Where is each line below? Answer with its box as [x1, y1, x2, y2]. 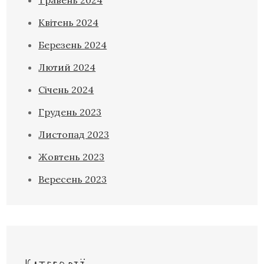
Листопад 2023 [38, 128, 110, 140]
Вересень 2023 [38, 173, 107, 185]
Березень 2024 [38, 38, 107, 51]
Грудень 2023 [38, 105, 102, 118]
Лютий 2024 [38, 61, 96, 73]
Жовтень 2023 [38, 150, 105, 163]
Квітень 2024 [38, 16, 99, 28]
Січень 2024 [38, 83, 94, 95]
